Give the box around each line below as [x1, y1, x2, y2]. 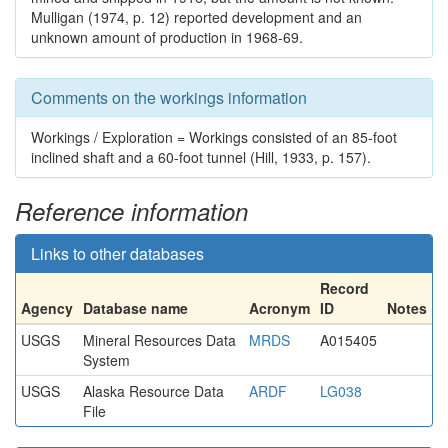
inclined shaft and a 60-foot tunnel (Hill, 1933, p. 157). [31, 147, 371, 167]
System [83, 350, 130, 370]
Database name [83, 298, 188, 318]
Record [320, 278, 369, 298]
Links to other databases [31, 242, 204, 265]
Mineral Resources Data [83, 330, 236, 350]
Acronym [249, 298, 310, 318]
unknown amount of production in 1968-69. [31, 27, 303, 47]
